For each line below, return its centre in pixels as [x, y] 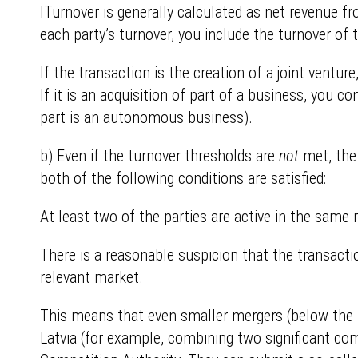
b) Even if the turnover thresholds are [159, 156]
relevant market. [91, 277]
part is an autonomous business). [146, 117]
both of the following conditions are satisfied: [183, 178]
